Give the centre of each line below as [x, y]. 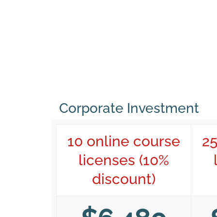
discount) [124, 179]
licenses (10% [124, 160]
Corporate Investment [129, 108]
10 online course [124, 141]
